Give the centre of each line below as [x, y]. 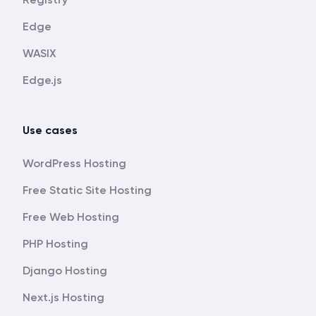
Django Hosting [65, 271]
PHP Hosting [55, 244]
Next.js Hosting [63, 297]
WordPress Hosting [74, 163]
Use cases [50, 130]
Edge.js [42, 80]
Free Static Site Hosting [87, 190]
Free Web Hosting [71, 217]
